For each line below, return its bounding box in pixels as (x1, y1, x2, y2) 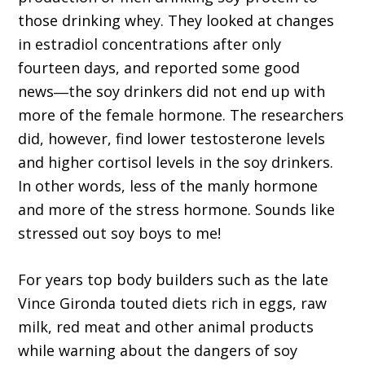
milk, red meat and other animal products (18, 317, 314, 337)
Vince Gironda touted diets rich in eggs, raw (18, 293, 328, 314)
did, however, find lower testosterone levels (18, 129, 326, 149)
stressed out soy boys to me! (18, 223, 222, 244)
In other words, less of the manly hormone (18, 176, 319, 196)
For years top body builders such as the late (18, 270, 329, 290)
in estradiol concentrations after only (18, 34, 282, 55)
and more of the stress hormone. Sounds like (18, 200, 336, 220)
